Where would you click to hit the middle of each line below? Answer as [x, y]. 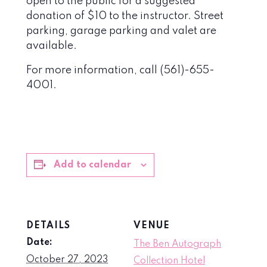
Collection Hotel [169, 261]
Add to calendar [92, 165]
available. [52, 46]
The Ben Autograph [177, 244]
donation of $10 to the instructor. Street [125, 16]
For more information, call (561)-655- [120, 70]
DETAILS [48, 226]
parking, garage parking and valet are [121, 31]
